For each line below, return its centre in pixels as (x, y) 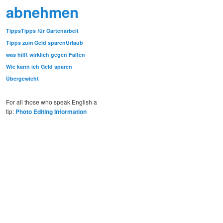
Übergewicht (22, 79)
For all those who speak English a (52, 102)
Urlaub (74, 43)
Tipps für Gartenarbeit (50, 31)
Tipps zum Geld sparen (36, 43)
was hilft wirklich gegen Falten (46, 55)
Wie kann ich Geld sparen (39, 67)
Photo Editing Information (51, 111)
